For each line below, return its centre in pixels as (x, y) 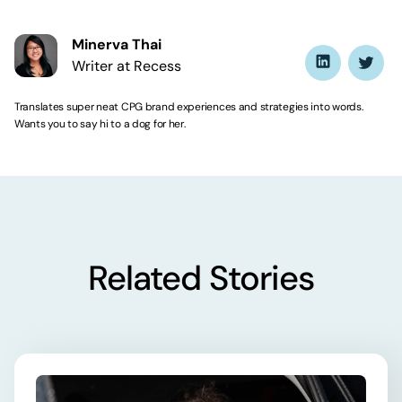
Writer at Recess (127, 66)
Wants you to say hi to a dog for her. (100, 123)
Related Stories (201, 278)
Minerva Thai (117, 44)
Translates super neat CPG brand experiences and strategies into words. (189, 106)
